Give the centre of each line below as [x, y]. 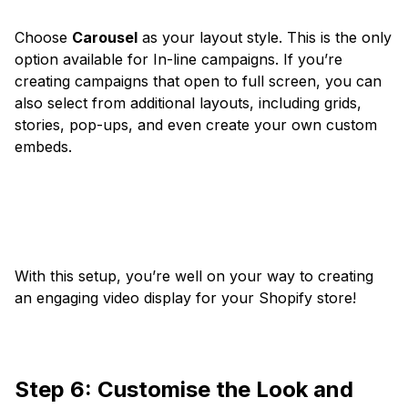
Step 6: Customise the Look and [184, 390]
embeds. [43, 147]
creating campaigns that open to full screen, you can [198, 82]
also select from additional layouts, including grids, [188, 103]
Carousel [105, 38]
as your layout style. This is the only [265, 38]
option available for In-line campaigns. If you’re [178, 60]
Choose [43, 38]
